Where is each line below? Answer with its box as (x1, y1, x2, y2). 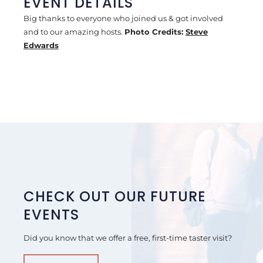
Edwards (23, 41, 59, 50)
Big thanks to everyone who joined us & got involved (23, 14, 223, 23)
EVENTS (23, 205, 79, 224)
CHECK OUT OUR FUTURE (23, 187, 206, 206)
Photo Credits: (124, 27, 186, 36)
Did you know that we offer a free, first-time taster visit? (23, 233, 232, 242)
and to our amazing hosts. (23, 27, 124, 36)
